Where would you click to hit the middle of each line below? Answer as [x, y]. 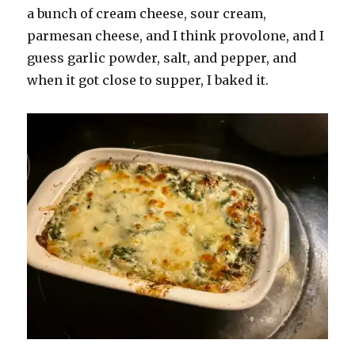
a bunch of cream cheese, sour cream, [147, 14]
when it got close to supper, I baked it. [150, 80]
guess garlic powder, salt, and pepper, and [162, 58]
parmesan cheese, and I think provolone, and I [176, 36]
